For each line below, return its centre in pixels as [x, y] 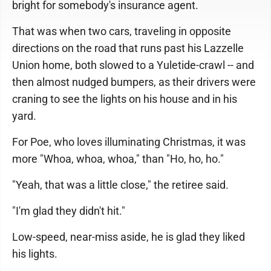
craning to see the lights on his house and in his [125, 99]
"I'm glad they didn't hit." [69, 211]
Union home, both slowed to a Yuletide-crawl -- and [133, 65]
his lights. [35, 254]
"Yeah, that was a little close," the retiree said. [120, 185]
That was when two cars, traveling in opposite [122, 31]
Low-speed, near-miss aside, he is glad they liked [129, 237]
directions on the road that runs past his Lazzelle [128, 48]
